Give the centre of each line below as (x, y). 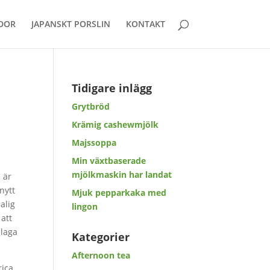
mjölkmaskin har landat (122, 174)
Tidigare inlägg (112, 88)
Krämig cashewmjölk (115, 124)
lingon (85, 206)
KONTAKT (145, 24)
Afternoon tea (101, 255)
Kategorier (101, 237)
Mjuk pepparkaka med (119, 193)
